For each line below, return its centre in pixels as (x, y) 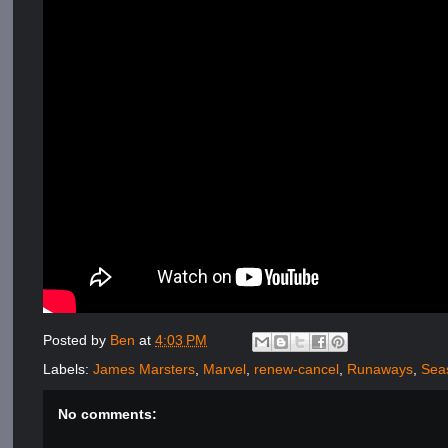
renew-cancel (297, 369)
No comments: (108, 414)
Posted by (77, 340)
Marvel (225, 369)
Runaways (380, 369)
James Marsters (144, 369)
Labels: (68, 369)
